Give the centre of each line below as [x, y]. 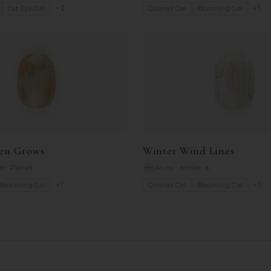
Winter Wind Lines [189, 151]
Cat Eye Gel [27, 9]
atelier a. [195, 168]
